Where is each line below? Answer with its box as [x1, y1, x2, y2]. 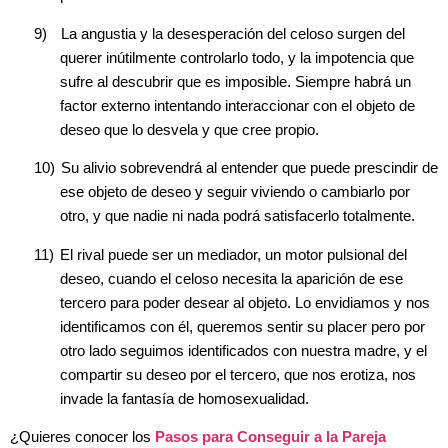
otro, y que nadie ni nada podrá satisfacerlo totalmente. [60, 208, 423, 225]
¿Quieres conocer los [10, 429, 155, 446]
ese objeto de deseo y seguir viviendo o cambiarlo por [60, 184, 410, 201]
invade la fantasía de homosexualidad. [60, 390, 313, 407]
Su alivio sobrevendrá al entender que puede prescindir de [61, 160, 438, 177]
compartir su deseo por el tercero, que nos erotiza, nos [60, 366, 416, 383]
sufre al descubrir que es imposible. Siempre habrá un [60, 73, 411, 90]
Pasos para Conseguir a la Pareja [155, 429, 386, 446]
